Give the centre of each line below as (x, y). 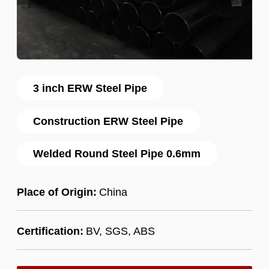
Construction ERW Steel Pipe (108, 121)
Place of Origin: (56, 192)
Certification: (50, 231)
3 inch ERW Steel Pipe (90, 88)
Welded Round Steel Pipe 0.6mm (117, 154)
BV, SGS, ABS (120, 231)
